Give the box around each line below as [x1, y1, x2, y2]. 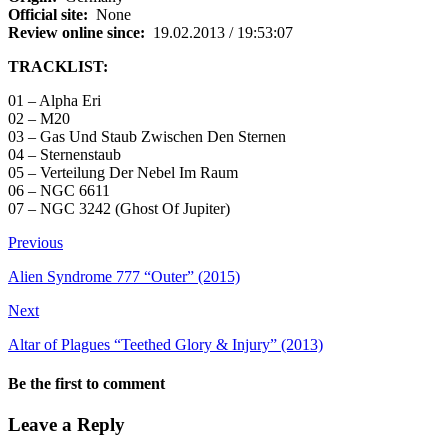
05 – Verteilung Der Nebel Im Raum [8, 163, 238, 181]
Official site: [8, 5, 88, 23]
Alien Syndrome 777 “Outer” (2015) [8, 267, 240, 285]
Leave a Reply [8, 414, 125, 436]
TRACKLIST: [8, 57, 108, 75]
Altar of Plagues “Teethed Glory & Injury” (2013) [8, 335, 323, 353]
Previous [8, 233, 63, 251]
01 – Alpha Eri [8, 91, 101, 109]
